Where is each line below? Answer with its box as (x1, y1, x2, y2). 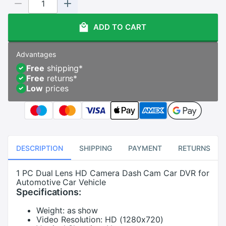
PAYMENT (128, 143, 162, 152)
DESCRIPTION (16, 143, 63, 152)
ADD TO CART (93, 22, 146, 32)
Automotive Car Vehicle (16, 177, 106, 187)
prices (42, 83, 69, 93)
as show (67, 205, 98, 215)
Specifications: (16, 187, 82, 197)
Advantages (16, 50, 56, 59)
